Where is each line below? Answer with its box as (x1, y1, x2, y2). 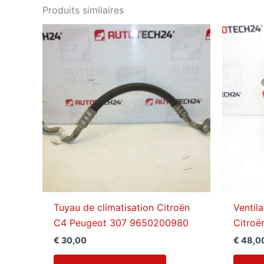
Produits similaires (42, 4, 124, 16)
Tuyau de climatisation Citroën (54, 202, 190, 214)
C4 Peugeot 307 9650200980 (54, 217, 189, 229)
